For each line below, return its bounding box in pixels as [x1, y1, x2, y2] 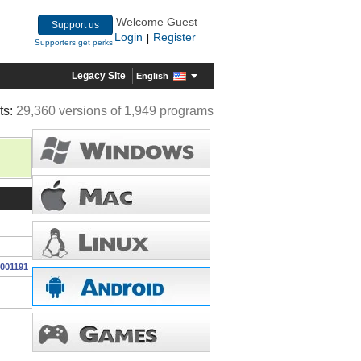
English [136, 70, 168, 81]
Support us [52, 19, 99, 31]
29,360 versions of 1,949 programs [16, 104, 214, 118]
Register [153, 31, 196, 44]
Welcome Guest [116, 15, 197, 28]
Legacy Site [72, 70, 126, 81]
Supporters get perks [35, 38, 113, 47]
